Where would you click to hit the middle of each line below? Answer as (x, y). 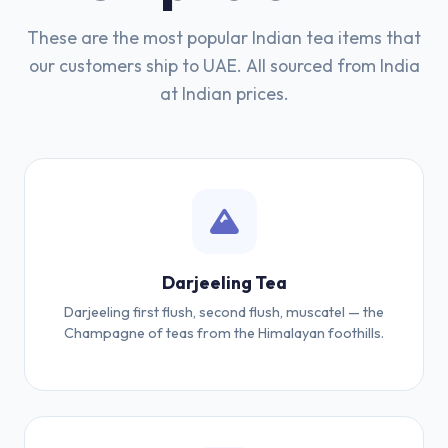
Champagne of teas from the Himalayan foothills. (224, 333)
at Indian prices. (224, 93)
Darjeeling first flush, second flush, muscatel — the (224, 312)
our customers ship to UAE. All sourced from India (224, 65)
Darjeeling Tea (224, 282)
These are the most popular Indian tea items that (224, 37)
